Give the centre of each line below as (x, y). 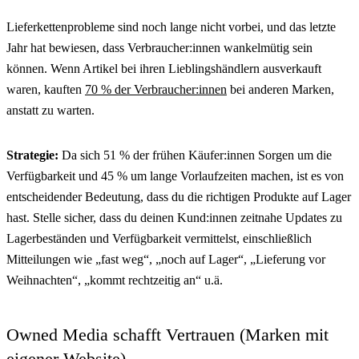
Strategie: (34, 155)
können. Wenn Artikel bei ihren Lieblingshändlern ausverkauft (164, 68)
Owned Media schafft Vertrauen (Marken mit (167, 334)
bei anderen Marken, (280, 89)
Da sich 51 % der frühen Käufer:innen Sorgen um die (197, 155)
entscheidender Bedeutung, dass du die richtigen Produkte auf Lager (179, 196)
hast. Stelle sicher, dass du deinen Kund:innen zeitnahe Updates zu (174, 217)
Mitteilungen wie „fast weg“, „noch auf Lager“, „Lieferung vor (166, 259)
